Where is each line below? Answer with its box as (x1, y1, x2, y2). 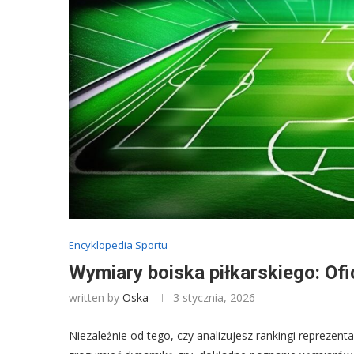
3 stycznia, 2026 (173, 289, 255, 305)
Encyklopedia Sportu (69, 237, 168, 252)
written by (69, 289, 122, 305)
